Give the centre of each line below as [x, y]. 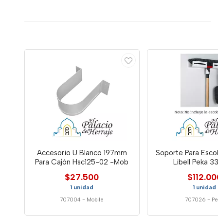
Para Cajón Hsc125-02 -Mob [82, 162]
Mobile [95, 200]
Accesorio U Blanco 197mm [82, 153]
